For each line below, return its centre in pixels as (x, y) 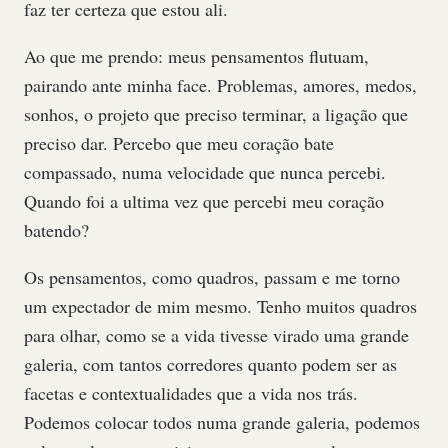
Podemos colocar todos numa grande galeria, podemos (222, 422)
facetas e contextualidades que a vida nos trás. (191, 393)
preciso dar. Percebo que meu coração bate (179, 143)
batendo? (56, 230)
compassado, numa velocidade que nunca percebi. (205, 172)
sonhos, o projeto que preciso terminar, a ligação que (216, 114)
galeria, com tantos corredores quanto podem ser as (210, 364)
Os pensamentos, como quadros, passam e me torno (212, 277)
